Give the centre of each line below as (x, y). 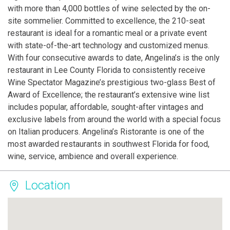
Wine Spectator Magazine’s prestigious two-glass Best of (112, 83)
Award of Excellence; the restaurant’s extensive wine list (109, 95)
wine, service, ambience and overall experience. (93, 157)
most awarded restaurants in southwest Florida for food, (109, 144)
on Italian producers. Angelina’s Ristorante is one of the (106, 132)
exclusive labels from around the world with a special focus (114, 120)
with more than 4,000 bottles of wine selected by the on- (109, 9)
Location (48, 186)
